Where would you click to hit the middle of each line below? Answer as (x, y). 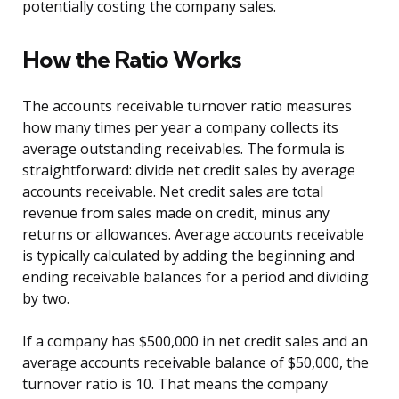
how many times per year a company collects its (180, 128)
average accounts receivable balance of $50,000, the (195, 363)
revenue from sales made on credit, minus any (176, 213)
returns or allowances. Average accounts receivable (193, 235)
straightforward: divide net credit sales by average (189, 171)
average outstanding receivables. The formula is (183, 149)
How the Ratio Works (131, 60)
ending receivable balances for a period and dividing (195, 277)
